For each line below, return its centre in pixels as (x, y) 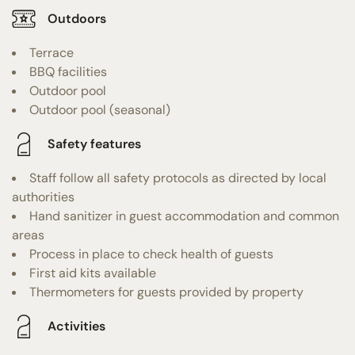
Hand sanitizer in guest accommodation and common (184, 216)
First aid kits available (93, 273)
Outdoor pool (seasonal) (100, 109)
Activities (76, 326)
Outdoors (77, 19)
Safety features (94, 144)
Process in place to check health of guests (151, 254)
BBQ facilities (68, 71)
